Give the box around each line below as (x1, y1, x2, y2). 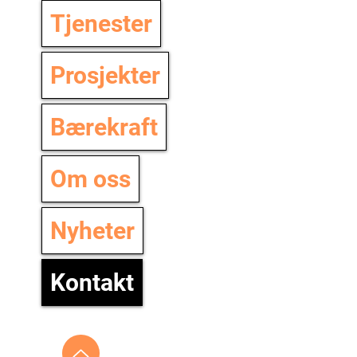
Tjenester (49, 10, 152, 37)
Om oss (49, 165, 131, 193)
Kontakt (49, 269, 134, 296)
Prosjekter (49, 61, 160, 89)
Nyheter (49, 217, 135, 245)
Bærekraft (49, 113, 158, 141)
